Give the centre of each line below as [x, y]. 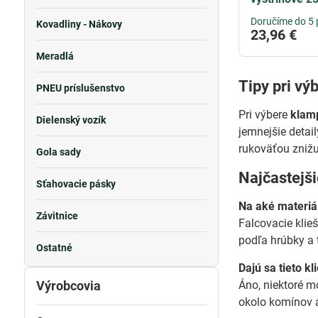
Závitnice [57, 216]
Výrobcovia [68, 286]
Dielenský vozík [71, 120]
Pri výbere [265, 115]
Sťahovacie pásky [76, 184]
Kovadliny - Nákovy [79, 24]
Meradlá [55, 56]
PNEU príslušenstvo [80, 88]
